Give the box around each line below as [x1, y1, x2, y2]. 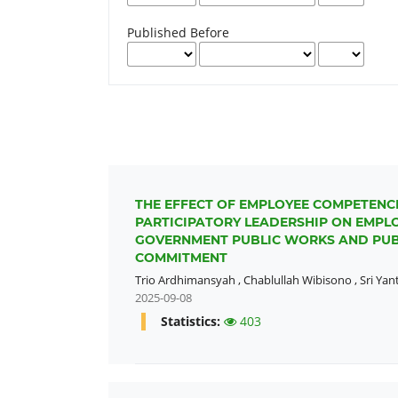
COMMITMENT [135, 249, 227, 266]
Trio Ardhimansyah [135, 271, 235, 288]
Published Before [127, 23, 230, 41]
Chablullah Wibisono [243, 271, 352, 288]
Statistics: [160, 312, 224, 330]
